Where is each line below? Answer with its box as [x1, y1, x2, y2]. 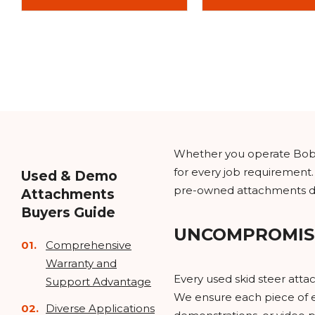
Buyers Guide [21, 205, 115, 221]
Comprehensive [46, 238, 131, 252]
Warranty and [46, 257, 117, 270]
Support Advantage [46, 275, 151, 288]
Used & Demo [21, 168, 117, 184]
